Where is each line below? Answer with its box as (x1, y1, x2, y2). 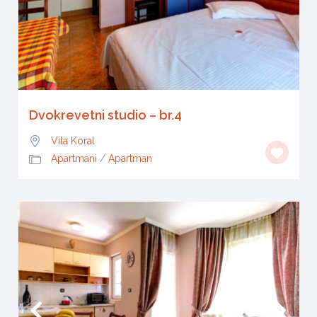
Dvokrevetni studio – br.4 (28, 107, 182, 122)
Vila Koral (50, 134, 95, 146)
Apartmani (50, 153, 97, 165)
